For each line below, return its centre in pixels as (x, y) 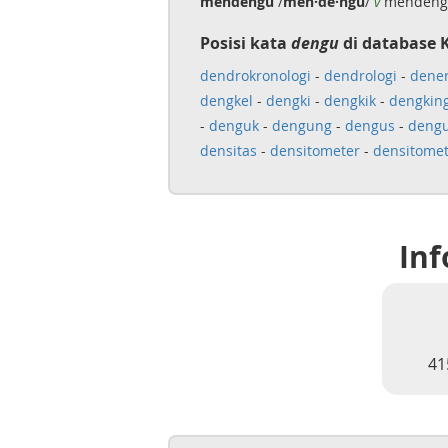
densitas (228, 150)
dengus (369, 125)
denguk (233, 125)
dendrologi (360, 75)
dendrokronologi (255, 75)
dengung (301, 125)
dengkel (226, 100)
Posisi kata (245, 43)
